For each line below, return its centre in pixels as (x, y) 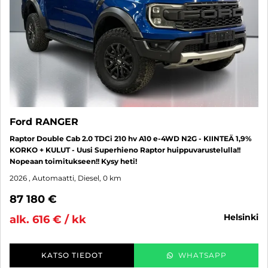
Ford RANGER (44, 121)
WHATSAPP (202, 255)
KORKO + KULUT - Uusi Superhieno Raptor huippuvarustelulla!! (125, 150)
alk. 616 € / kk (48, 219)
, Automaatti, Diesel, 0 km (75, 178)
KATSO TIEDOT (72, 255)
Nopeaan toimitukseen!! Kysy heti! (73, 161)
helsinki (244, 217)
